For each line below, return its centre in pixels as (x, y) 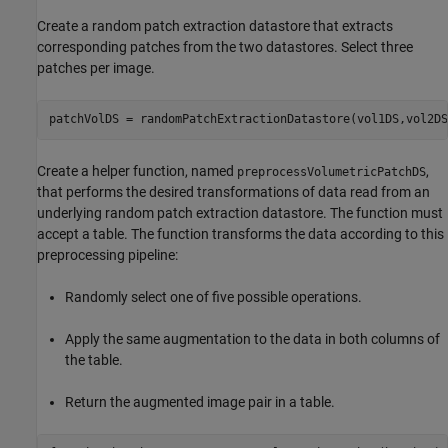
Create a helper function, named (137, 170)
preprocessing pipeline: (107, 254)
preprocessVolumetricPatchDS (331, 171)
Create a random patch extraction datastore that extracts (215, 25)
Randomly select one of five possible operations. (213, 296)
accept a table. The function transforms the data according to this (240, 233)
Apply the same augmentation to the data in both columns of (252, 338)
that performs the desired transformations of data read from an (233, 191)
